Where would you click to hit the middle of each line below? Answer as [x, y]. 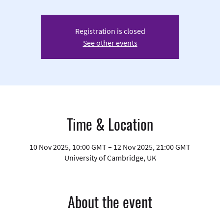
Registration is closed [110, 31]
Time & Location [110, 125]
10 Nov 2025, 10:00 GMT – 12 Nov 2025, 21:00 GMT [110, 147]
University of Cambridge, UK [110, 158]
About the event [110, 202]
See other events [110, 43]
